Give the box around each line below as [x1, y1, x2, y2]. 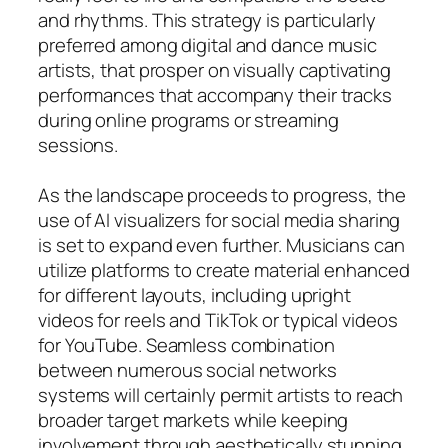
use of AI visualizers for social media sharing [38, 206, 401, 233]
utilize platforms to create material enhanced [38, 256, 410, 283]
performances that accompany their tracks [38, 81, 392, 108]
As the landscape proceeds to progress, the [38, 181, 406, 208]
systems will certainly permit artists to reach [38, 381, 404, 408]
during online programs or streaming [38, 106, 339, 133]
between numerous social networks [38, 356, 337, 383]
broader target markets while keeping [38, 406, 349, 433]
